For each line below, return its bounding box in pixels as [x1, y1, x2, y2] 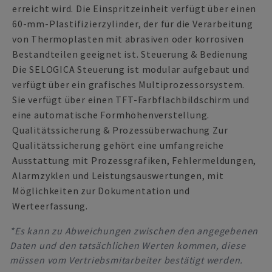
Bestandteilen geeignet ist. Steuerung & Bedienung [12, 48, 249, 60]
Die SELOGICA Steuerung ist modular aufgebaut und [12, 63, 250, 75]
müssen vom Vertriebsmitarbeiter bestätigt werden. [10, 254, 243, 266]
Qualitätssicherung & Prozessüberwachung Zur [12, 124, 228, 136]
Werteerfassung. [12, 200, 89, 212]
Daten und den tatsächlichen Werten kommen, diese [10, 239, 246, 251]
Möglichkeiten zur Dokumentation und [12, 185, 190, 197]
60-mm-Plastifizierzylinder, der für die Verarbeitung [12, 18, 253, 30]
